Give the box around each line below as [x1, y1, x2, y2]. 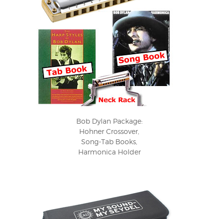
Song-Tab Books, [81, 137, 138, 146]
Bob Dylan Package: [76, 117, 143, 126]
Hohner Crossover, [79, 127, 140, 136]
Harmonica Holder [78, 148, 141, 156]
